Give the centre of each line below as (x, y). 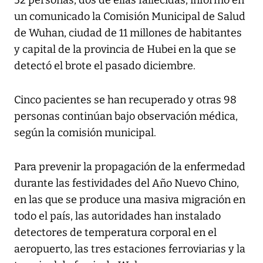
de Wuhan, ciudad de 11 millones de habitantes (128, 33)
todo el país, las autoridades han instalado (117, 216)
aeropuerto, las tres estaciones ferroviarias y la (130, 249)
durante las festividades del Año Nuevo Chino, (127, 183)
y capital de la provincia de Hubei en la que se (125, 50)
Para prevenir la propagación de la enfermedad (130, 167)
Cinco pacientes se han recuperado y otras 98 (125, 100)
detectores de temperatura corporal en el (115, 233)
